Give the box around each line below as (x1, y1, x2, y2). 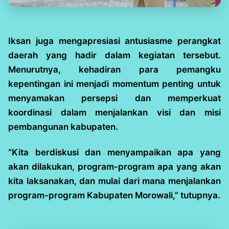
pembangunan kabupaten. (8, 122, 118, 132)
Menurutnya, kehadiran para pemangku (8, 64, 221, 75)
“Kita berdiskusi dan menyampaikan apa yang (8, 147, 221, 158)
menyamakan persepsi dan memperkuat (8, 93, 221, 104)
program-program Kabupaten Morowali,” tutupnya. (8, 190, 220, 201)
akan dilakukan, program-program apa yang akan (8, 162, 221, 172)
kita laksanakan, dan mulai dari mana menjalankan (8, 176, 221, 187)
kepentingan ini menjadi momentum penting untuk (8, 79, 221, 89)
